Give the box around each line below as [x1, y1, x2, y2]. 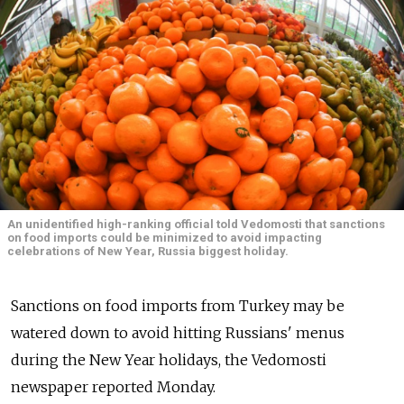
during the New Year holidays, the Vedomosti [11, 350, 326, 369]
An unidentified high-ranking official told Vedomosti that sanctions [7, 217, 385, 232]
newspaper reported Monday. [11, 377, 216, 396]
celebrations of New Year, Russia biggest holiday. [7, 244, 289, 259]
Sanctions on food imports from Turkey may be [11, 296, 344, 315]
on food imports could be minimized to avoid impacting [7, 231, 322, 245]
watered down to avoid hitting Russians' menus [11, 323, 344, 342]
